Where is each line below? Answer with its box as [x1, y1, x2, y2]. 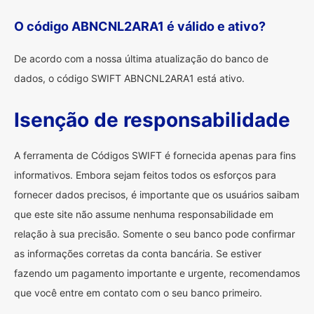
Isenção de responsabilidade [14, 108, 290, 132]
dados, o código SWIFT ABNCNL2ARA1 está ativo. [14, 72, 245, 84]
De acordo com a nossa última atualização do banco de [14, 53, 268, 64]
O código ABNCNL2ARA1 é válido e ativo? [14, 19, 266, 34]
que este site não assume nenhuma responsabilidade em [14, 208, 273, 220]
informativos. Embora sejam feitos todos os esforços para [14, 169, 276, 181]
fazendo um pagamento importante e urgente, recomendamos [14, 267, 300, 279]
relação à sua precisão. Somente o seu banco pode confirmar [14, 228, 295, 240]
